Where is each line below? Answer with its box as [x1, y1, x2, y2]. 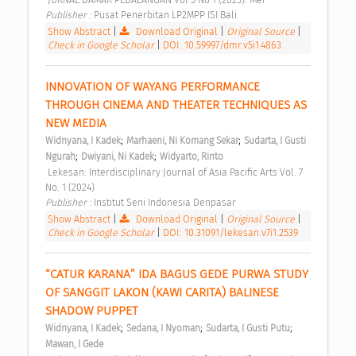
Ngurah [45, 151, 75, 163]
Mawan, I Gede [45, 339, 103, 350]
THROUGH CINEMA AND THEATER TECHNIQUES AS [45, 98, 307, 113]
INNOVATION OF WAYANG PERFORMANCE [45, 79, 260, 95]
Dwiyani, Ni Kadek [81, 151, 154, 163]
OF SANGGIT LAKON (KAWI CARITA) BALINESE [45, 285, 279, 300]
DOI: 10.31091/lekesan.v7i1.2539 [163, 226, 298, 239]
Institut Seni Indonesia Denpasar [94, 196, 238, 209]
